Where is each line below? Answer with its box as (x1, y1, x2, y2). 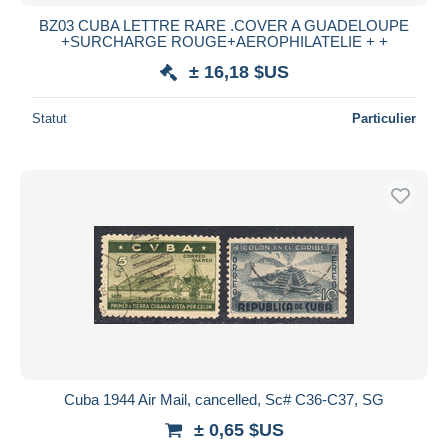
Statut (32, 110, 67, 126)
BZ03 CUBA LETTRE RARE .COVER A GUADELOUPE (39, 16, 409, 34)
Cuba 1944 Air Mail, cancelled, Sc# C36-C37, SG (64, 390, 384, 408)
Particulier (352, 110, 416, 126)
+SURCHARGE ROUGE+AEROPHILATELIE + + (60, 32, 388, 50)
